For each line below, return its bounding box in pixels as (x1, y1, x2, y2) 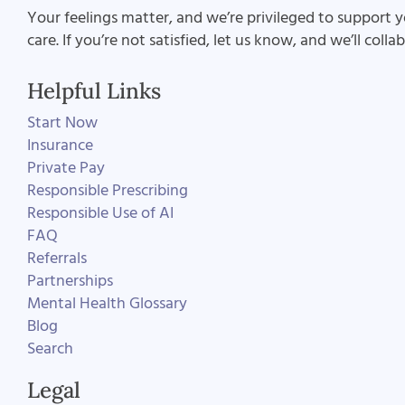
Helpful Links (26, 77, 161, 105)
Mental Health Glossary (26, 292, 187, 315)
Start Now (26, 111, 98, 134)
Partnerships (26, 269, 113, 292)
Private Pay (26, 156, 105, 179)
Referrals (26, 247, 87, 269)
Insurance (26, 134, 93, 156)
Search (26, 337, 73, 360)
